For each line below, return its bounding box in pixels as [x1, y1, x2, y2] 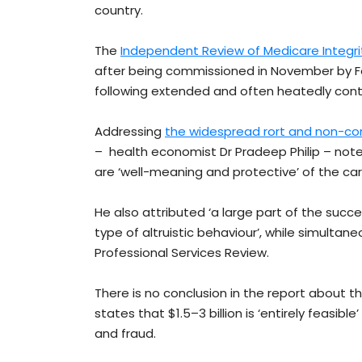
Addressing [95, 123, 165, 141]
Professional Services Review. [95, 244, 269, 262]
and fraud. [95, 325, 156, 343]
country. [95, 2, 143, 19]
